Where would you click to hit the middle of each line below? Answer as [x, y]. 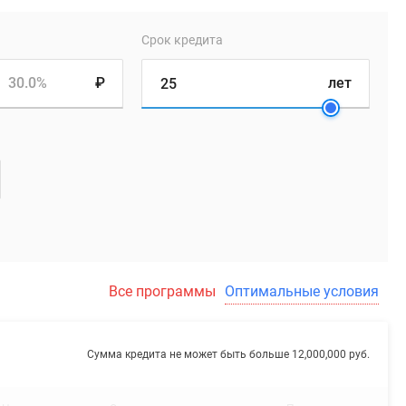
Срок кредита [182, 40]
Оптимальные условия [302, 291]
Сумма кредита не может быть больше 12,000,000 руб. [228, 354]
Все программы [162, 291]
